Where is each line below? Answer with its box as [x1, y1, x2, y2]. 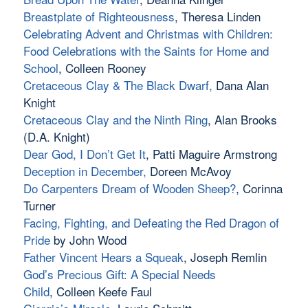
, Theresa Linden [174, 8, 261, 25]
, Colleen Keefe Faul [49, 283, 152, 300]
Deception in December [23, 162, 143, 180]
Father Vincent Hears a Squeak [23, 248, 184, 266]
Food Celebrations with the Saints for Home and [23, 42, 269, 60]
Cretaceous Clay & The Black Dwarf [23, 76, 209, 94]
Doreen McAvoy [146, 162, 232, 180]
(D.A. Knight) [23, 128, 90, 146]
